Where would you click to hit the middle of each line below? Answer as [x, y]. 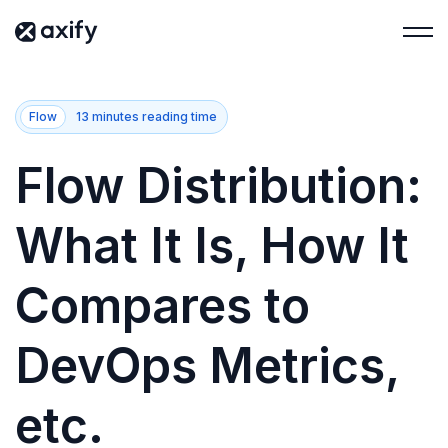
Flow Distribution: [218, 185]
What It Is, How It [212, 245]
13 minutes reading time [146, 116]
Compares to [162, 305]
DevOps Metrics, [207, 365]
